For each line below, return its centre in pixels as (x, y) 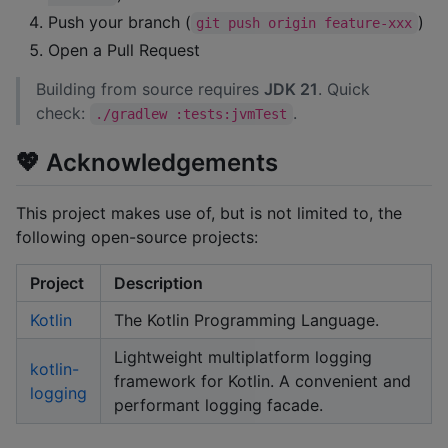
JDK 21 (291, 89)
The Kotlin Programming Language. (246, 319)
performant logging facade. (218, 404)
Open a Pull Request (124, 50)
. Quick (344, 89)
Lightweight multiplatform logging (243, 356)
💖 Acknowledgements (147, 162)
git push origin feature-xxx (304, 23)
